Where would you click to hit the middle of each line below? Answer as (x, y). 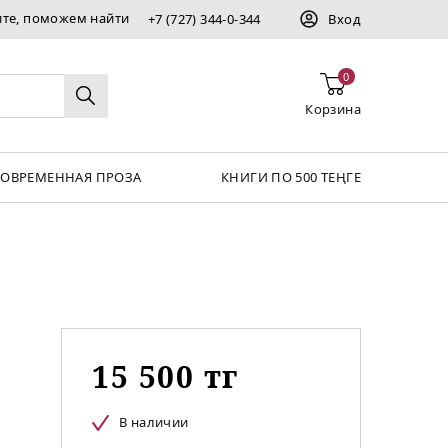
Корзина (333, 108)
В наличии (154, 422)
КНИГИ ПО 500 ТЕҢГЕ (290, 177)
